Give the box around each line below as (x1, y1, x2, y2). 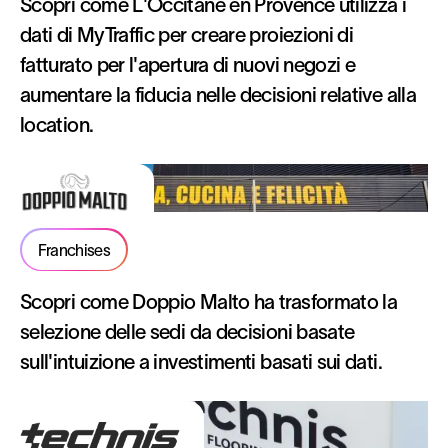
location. (20, 114, 94, 136)
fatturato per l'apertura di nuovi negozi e (20, 54, 356, 76)
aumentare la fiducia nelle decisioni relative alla (20, 84, 416, 106)
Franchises (37, 240, 111, 259)
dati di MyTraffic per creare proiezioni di (20, 24, 354, 46)
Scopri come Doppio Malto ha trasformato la (20, 291, 398, 313)
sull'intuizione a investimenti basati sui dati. (20, 351, 382, 373)
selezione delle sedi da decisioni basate (20, 321, 355, 343)
